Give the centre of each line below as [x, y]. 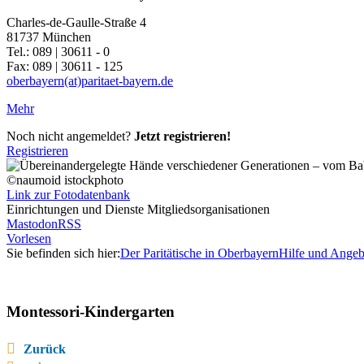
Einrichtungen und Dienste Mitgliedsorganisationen [138, 210]
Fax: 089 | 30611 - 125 [65, 67]
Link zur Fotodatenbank [68, 195]
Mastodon [32, 224]
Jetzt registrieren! [182, 136]
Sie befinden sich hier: [63, 253]
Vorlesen [29, 239]
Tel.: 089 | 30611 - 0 [58, 52]
